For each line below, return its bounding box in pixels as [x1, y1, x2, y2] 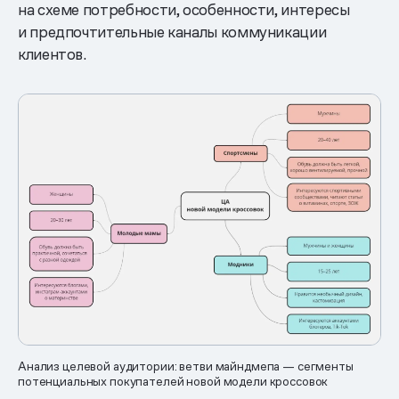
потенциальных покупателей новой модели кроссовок [18, 373, 329, 390]
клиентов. [18, 43, 86, 64]
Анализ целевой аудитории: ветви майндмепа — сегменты [18, 358, 354, 375]
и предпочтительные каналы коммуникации [18, 20, 327, 42]
